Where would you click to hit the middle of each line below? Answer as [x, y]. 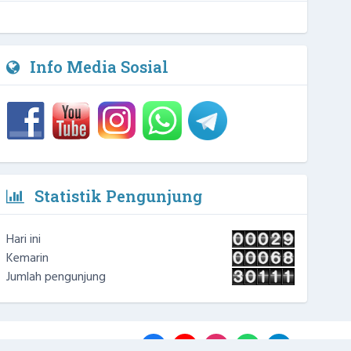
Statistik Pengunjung [116, 195]
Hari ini [24, 239]
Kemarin [27, 258]
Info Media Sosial [97, 66]
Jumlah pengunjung [56, 277]
